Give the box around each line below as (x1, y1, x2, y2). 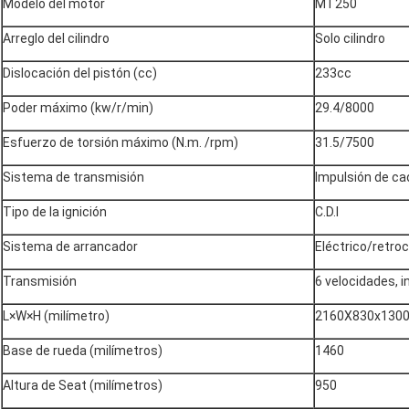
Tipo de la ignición (3, 204, 107, 220)
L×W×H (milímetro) (3, 309, 110, 324)
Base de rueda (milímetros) (3, 343, 163, 359)
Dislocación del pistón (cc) (3, 66, 157, 81)
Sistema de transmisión (3, 170, 144, 185)
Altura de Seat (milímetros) (3, 378, 163, 393)
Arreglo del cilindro (3, 31, 110, 47)
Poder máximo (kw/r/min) (3, 100, 153, 116)
